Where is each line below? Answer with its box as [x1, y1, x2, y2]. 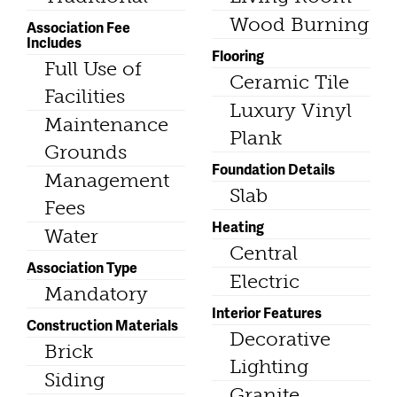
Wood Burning [230, 12, 369, 36]
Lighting [230, 354, 308, 378]
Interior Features [212, 301, 322, 323]
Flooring [212, 44, 264, 66]
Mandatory [44, 281, 148, 306]
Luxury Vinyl [230, 97, 352, 122]
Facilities [44, 83, 125, 108]
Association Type [27, 256, 137, 277]
